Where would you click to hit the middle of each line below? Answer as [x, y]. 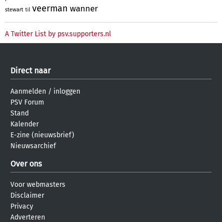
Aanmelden [28, 91]
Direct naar [30, 70]
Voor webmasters [38, 184]
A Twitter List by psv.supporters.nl [58, 34]
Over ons [26, 164]
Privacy [22, 206]
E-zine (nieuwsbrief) [42, 135]
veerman [50, 8]
